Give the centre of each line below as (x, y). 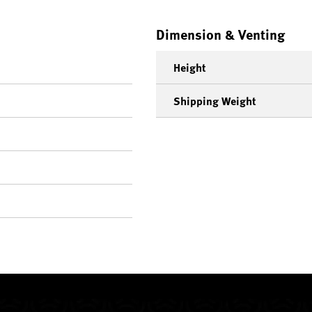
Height (190, 68)
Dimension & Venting (220, 34)
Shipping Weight (215, 101)
